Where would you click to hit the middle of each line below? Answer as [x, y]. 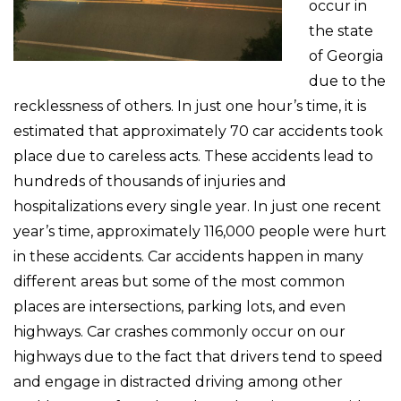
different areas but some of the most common [179, 281]
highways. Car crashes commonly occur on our [179, 331]
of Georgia [346, 55]
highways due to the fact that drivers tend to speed [198, 356]
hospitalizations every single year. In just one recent [197, 206]
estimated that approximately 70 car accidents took [198, 131]
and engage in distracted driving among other [178, 381]
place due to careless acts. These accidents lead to [193, 156]
